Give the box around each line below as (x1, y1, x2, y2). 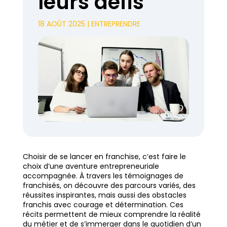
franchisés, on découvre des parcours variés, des (22, 180, 196, 191)
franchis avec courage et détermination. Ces (22, 199, 183, 210)
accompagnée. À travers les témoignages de (22, 170, 183, 181)
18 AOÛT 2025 (37, 19, 85, 29)
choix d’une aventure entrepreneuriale (22, 161, 159, 171)
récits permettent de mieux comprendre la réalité (22, 209, 201, 219)
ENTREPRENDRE (91, 19, 140, 29)
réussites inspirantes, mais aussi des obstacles (22, 190, 186, 200)
